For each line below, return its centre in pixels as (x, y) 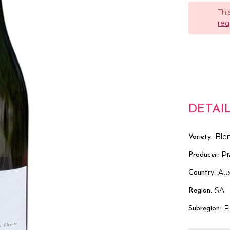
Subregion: (205, 208)
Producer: (204, 155)
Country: (202, 172)
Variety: (201, 137)
